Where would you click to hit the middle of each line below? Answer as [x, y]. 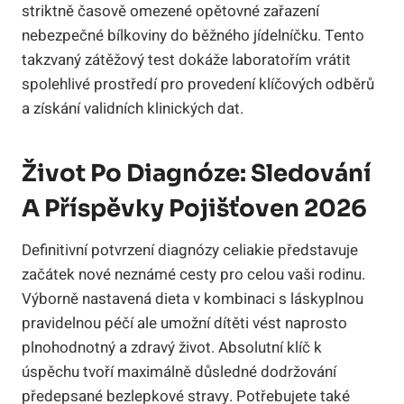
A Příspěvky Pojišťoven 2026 [194, 208]
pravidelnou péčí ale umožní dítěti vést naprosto [184, 323]
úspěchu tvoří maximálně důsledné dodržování [179, 372]
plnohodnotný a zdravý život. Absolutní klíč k [172, 347]
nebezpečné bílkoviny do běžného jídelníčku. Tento [193, 35]
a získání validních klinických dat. [133, 108]
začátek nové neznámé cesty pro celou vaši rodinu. [193, 274]
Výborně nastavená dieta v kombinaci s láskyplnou [193, 298]
